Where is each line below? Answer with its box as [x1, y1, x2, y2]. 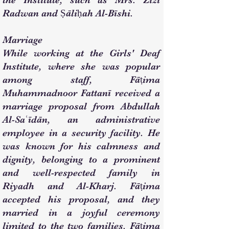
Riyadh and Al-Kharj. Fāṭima [3, 180, 160, 192]
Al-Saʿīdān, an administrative [3, 114, 160, 125]
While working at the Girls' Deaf [3, 48, 160, 59]
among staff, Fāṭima [3, 74, 160, 85]
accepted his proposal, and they [3, 194, 160, 205]
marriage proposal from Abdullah [3, 101, 160, 112]
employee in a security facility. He [3, 127, 160, 139]
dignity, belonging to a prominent [3, 154, 160, 165]
